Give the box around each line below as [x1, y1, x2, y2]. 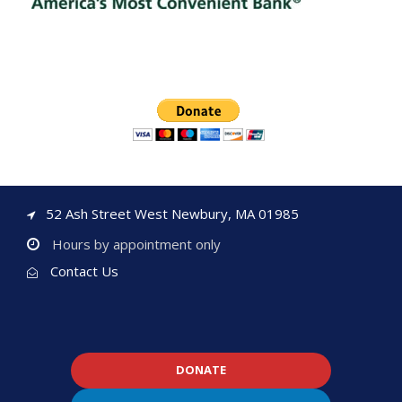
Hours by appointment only [48, 234, 221, 253]
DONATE [176, 362, 226, 379]
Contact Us [50, 261, 118, 280]
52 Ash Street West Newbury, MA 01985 [46, 204, 299, 223]
